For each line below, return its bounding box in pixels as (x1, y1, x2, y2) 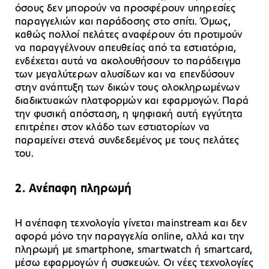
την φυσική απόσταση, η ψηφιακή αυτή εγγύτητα (15, 108, 243, 120)
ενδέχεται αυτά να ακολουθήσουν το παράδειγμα (15, 55, 241, 67)
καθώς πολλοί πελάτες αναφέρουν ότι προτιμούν (15, 29, 243, 41)
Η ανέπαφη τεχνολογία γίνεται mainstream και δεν (15, 217, 247, 229)
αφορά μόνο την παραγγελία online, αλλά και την (15, 231, 244, 243)
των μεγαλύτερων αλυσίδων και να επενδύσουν (15, 68, 234, 80)
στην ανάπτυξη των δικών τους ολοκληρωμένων (15, 82, 240, 94)
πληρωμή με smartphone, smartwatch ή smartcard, (15, 244, 253, 256)
